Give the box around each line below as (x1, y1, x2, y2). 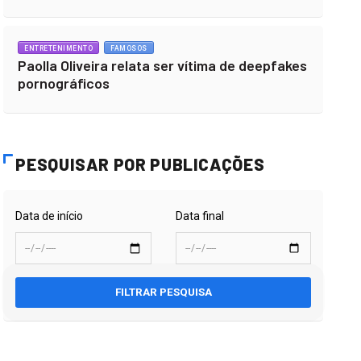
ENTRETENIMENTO (24, 44, 93, 52)
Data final (175, 210, 224, 222)
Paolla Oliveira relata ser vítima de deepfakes (18, 56, 308, 74)
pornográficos (18, 74, 110, 92)
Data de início (15, 210, 84, 222)
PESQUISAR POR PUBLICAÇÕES (15, 154, 265, 174)
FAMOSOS (110, 44, 147, 52)
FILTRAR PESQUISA (114, 286, 212, 298)
